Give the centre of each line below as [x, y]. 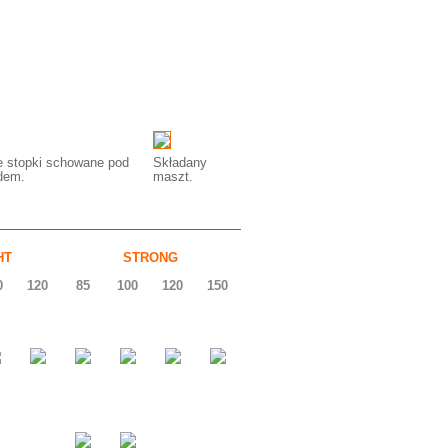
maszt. [173, 176]
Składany [180, 162]
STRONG [150, 257]
